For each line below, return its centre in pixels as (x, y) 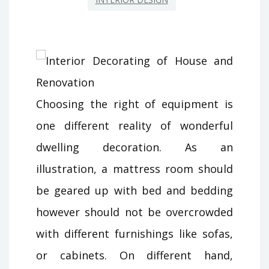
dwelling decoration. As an (134, 147)
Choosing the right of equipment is (134, 104)
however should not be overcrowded (134, 212)
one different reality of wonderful (134, 125)
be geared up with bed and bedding (134, 190)
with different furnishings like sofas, (134, 233)
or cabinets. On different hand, (134, 255)
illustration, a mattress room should (134, 168)
